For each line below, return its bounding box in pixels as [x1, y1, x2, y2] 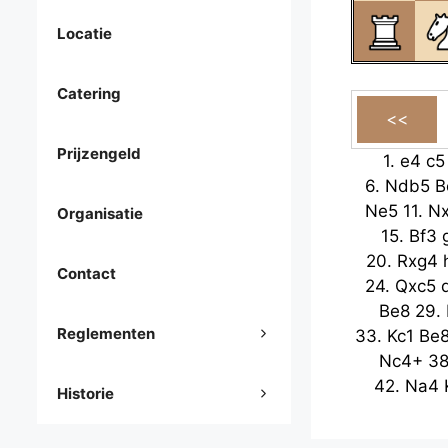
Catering [57, 84, 121, 104]
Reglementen [57, 324, 155, 344]
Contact [57, 264, 116, 284]
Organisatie [57, 204, 143, 224]
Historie [57, 384, 114, 404]
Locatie [57, 24, 112, 44]
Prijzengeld [57, 144, 141, 164]
